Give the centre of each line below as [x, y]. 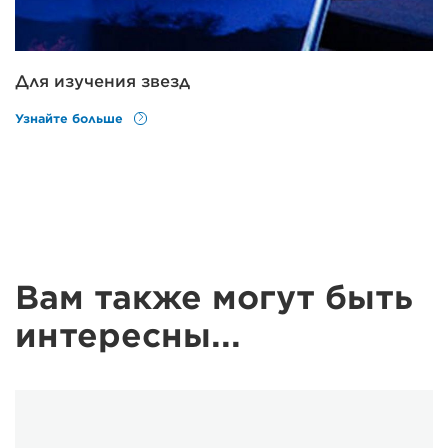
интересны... [128, 335]
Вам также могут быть [214, 297]
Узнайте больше [71, 118]
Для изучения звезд [102, 82]
